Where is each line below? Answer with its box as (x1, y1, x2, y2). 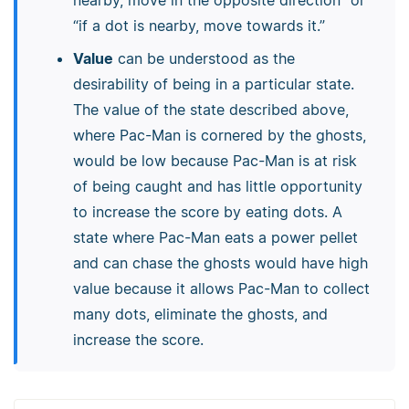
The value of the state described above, (72, 100, 349, 120)
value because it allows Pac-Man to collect (72, 279, 370, 299)
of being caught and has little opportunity (72, 177, 362, 196)
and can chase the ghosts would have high (72, 254, 368, 273)
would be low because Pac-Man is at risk (72, 152, 357, 171)
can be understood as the (112, 49, 295, 68)
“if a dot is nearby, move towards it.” (72, 16, 325, 36)
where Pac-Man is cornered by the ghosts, (72, 126, 366, 145)
